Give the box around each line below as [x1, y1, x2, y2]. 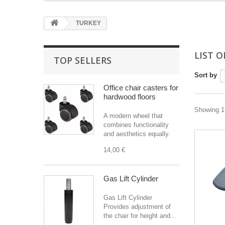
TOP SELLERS [54, 54, 111, 66]
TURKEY [74, 20, 101, 27]
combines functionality [103, 121, 169, 129]
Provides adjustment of [103, 203, 171, 210]
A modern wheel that [103, 112, 163, 120]
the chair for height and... [103, 212, 176, 219]
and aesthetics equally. [103, 130, 170, 138]
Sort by [194, 71, 217, 79]
